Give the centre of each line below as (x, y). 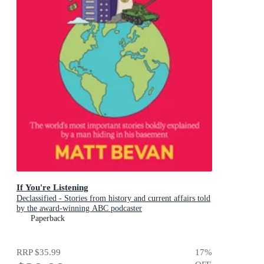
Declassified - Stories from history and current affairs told (113, 198)
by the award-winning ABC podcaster (79, 208)
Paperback (48, 218)
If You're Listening (52, 187)
